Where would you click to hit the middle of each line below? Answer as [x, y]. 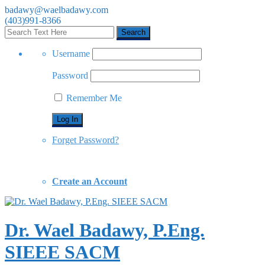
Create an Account [90, 181]
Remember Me [93, 98]
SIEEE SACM [62, 252]
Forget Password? [85, 140]
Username [71, 54]
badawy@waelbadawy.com [56, 10]
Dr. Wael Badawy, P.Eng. [105, 230]
